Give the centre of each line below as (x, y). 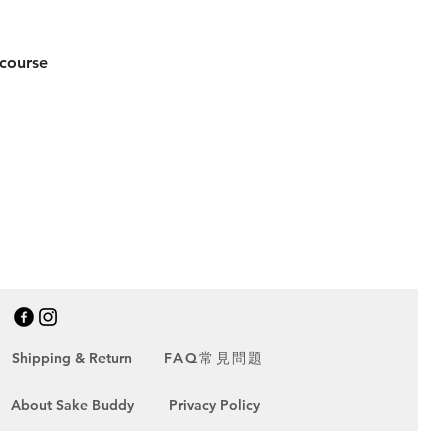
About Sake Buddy (72, 405)
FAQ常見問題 (214, 357)
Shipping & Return (72, 358)
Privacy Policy (214, 405)
